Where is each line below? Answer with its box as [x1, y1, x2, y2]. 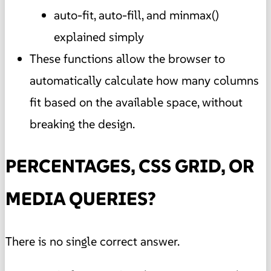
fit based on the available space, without [30, 94, 243, 111]
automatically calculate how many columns [30, 73, 259, 89]
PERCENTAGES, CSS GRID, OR [5, 154, 254, 177]
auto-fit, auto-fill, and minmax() [54, 7, 219, 24]
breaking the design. [30, 116, 135, 132]
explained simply [54, 29, 144, 45]
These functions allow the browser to [30, 51, 225, 67]
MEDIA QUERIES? [5, 187, 156, 210]
